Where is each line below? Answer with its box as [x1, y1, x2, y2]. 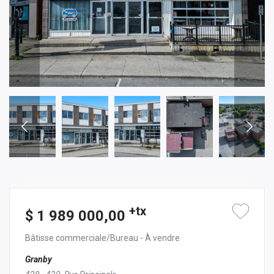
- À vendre [140, 232, 180, 243]
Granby [25, 254, 52, 264]
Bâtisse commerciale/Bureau [25, 232, 140, 243]
